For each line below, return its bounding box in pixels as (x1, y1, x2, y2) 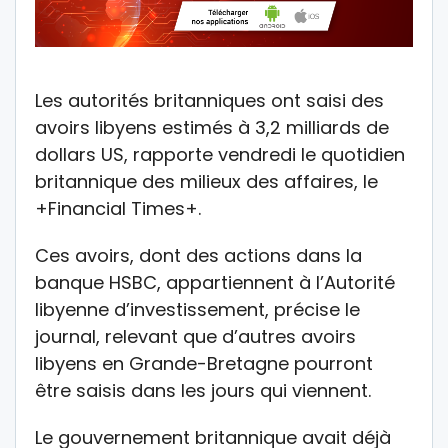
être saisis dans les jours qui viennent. (35, 378, 371, 404)
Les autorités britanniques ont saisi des (35, 88, 384, 114)
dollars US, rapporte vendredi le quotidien (35, 142, 405, 168)
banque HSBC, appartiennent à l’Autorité (35, 270, 395, 296)
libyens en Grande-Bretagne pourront (35, 351, 373, 377)
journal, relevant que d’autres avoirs (35, 324, 356, 350)
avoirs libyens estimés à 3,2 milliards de (35, 115, 389, 141)
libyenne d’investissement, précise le (35, 297, 360, 323)
